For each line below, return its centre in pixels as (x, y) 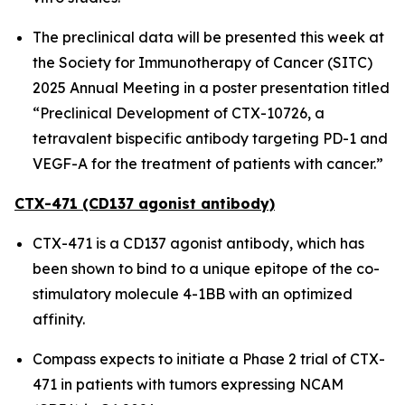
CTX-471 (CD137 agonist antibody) (145, 203)
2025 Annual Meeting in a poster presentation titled (211, 88)
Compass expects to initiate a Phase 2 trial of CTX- (209, 359)
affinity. (59, 319)
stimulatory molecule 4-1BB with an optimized (193, 294)
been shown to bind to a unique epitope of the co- (206, 268)
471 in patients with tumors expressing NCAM (188, 384)
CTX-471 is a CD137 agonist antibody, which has (198, 243)
